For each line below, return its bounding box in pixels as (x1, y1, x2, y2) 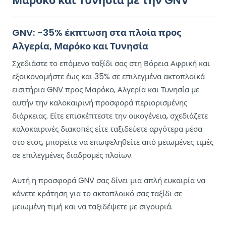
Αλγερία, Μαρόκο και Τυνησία (12, 40, 148, 53)
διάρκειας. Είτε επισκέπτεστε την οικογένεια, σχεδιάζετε (12, 110, 208, 122)
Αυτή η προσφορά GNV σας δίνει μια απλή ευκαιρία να (12, 175, 205, 186)
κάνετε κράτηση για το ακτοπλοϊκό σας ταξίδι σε (12, 188, 182, 199)
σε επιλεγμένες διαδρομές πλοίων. (12, 150, 133, 161)
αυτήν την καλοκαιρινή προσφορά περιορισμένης (12, 97, 187, 108)
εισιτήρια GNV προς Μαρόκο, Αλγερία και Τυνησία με (12, 84, 199, 95)
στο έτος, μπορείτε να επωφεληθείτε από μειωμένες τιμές (12, 137, 213, 148)
